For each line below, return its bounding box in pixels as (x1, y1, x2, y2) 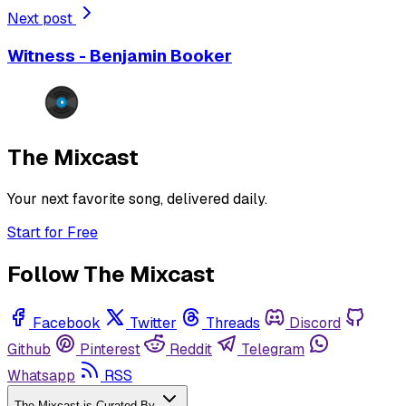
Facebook (33, 313, 101, 333)
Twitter (130, 313, 177, 333)
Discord (289, 313, 341, 333)
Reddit (169, 339, 212, 359)
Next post (7, 8, 76, 28)
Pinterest (80, 339, 140, 359)
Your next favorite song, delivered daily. (7, 188, 267, 208)
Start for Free (7, 222, 98, 242)
